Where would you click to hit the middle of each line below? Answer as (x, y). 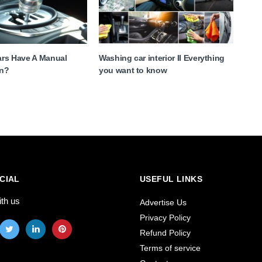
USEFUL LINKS (171, 179)
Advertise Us (163, 202)
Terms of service (170, 248)
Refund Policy (165, 233)
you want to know (133, 70)
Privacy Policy (165, 218)
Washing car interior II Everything (162, 58)
